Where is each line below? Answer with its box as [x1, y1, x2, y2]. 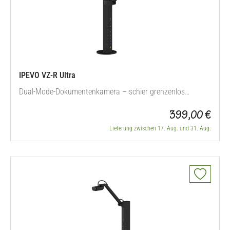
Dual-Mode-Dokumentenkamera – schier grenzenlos [19, 87, 185, 97]
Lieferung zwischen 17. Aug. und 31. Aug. [109, 125, 211, 132]
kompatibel [19, 99, 54, 109]
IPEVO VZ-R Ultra [19, 70, 75, 80]
